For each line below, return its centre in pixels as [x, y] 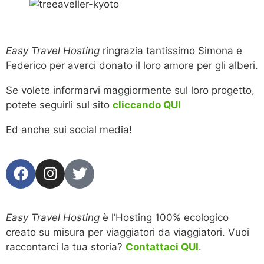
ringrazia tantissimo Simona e [171, 50]
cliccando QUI [147, 105]
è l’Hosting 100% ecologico [164, 217]
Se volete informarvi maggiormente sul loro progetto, [130, 90]
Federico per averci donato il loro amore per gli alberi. [132, 65]
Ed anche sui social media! [69, 129]
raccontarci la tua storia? [66, 247]
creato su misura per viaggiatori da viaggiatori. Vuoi [128, 232]
